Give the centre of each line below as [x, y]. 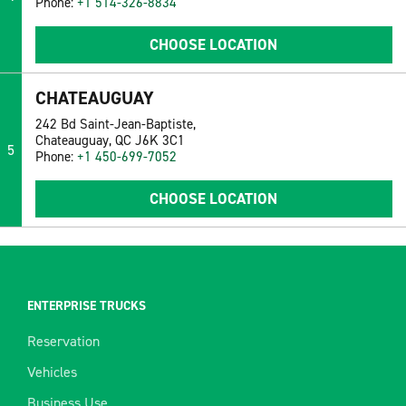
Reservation [63, 342]
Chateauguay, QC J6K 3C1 [110, 141]
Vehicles [52, 372]
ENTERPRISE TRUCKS [87, 306]
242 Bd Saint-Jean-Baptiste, [115, 125]
